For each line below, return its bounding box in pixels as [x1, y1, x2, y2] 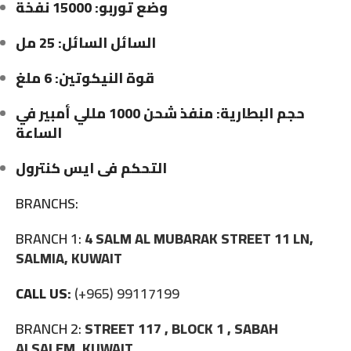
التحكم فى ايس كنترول [16, 155, 167, 182]
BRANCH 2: [16, 316, 81, 342]
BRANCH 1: [16, 226, 81, 252]
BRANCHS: [16, 190, 78, 217]
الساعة [16, 120, 62, 147]
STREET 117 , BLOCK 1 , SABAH [85, 316, 278, 342]
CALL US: [16, 280, 74, 307]
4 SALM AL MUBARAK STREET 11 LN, [85, 226, 313, 252]
